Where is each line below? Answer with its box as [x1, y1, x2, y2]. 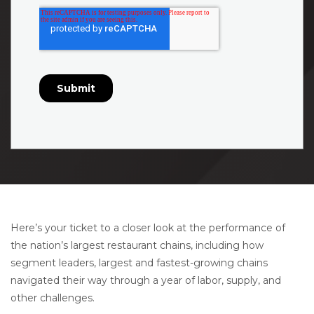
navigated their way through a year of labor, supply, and [11, 274, 281, 287]
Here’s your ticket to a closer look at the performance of [11, 221, 285, 235]
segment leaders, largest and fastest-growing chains [11, 257, 268, 270]
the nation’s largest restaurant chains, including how [11, 239, 264, 252]
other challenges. [11, 292, 95, 305]
